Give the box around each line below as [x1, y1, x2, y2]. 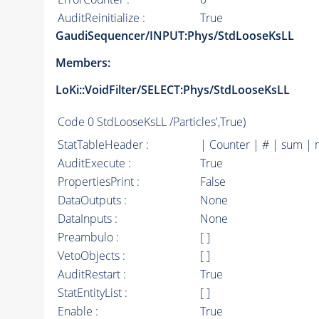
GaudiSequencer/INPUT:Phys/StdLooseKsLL [55, 28, 294, 44]
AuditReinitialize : [57, 10, 145, 26]
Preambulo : [57, 229, 119, 246]
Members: [55, 55, 110, 71]
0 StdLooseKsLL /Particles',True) [87, 114, 246, 130]
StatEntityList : [57, 285, 127, 301]
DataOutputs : [57, 192, 127, 209]
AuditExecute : [57, 155, 131, 172]
